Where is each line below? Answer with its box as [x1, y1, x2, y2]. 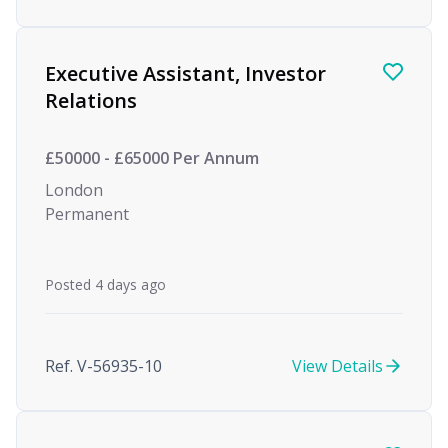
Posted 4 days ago [45, 275, 166, 294]
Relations [45, 87, 137, 114]
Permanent [45, 203, 129, 225]
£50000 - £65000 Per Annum [45, 147, 259, 169]
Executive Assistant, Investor [45, 60, 326, 87]
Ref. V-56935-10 [45, 355, 162, 377]
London [45, 179, 103, 201]
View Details [292, 355, 383, 377]
